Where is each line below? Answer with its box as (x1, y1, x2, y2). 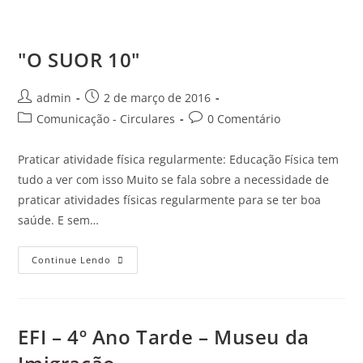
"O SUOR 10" (18, 45, 141, 73)
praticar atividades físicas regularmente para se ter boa (18, 191, 322, 207)
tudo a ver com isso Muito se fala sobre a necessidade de (18, 171, 330, 187)
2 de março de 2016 (104, 89, 211, 105)
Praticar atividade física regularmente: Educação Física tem (18, 151, 340, 167)
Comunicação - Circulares (36, 110, 176, 126)
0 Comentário (207, 110, 281, 126)
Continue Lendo (32, 253, 112, 266)
